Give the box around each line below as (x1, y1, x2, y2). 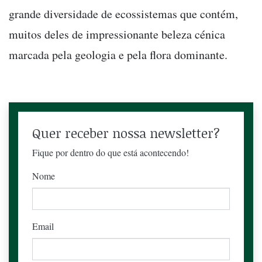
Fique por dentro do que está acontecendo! (32, 146, 189, 158)
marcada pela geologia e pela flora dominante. (9, 46, 232, 63)
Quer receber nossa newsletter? (32, 123, 220, 142)
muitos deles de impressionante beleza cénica (9, 26, 225, 42)
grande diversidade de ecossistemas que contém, (9, 5, 238, 22)
